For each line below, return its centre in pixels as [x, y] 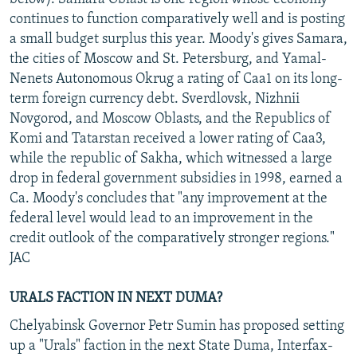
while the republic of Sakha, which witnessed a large [171, 159]
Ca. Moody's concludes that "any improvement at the [169, 198]
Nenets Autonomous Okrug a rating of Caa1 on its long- [176, 79]
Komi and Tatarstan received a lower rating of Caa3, [168, 139]
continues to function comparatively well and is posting [177, 19]
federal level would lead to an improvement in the [161, 218]
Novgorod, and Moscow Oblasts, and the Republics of [170, 119]
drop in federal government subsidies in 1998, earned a [176, 178]
